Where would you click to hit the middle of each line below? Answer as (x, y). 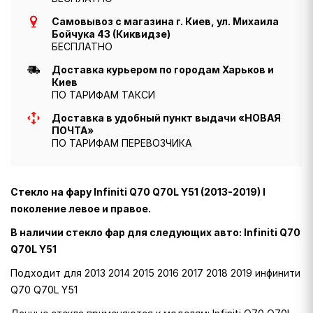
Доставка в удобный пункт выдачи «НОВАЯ (166, 118)
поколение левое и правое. (81, 209)
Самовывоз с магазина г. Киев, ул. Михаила (165, 22)
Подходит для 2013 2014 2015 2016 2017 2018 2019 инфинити (155, 273)
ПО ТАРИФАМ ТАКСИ (103, 95)
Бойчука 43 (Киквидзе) (111, 34)
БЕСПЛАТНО (82, 47)
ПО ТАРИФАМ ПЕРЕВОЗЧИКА (122, 143)
